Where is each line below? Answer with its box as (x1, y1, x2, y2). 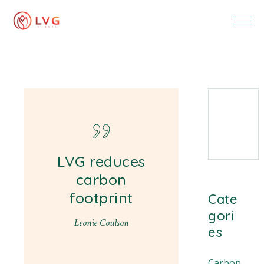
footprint (70, 189, 133, 207)
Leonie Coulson (74, 216, 128, 230)
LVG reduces (57, 152, 146, 171)
